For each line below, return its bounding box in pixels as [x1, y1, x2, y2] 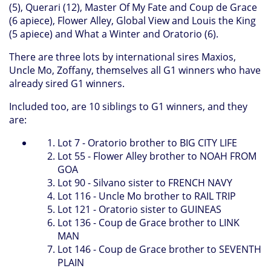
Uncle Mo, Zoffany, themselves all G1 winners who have [9, 63, 261, 77]
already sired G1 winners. [9, 76, 125, 90]
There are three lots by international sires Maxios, [9, 50, 236, 64]
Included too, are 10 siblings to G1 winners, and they [9, 99, 247, 113]
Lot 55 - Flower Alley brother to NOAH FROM [57, 149, 256, 163]
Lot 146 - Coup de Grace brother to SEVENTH [57, 242, 261, 256]
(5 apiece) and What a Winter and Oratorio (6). [9, 27, 218, 41]
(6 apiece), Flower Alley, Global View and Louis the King [9, 13, 256, 27]
